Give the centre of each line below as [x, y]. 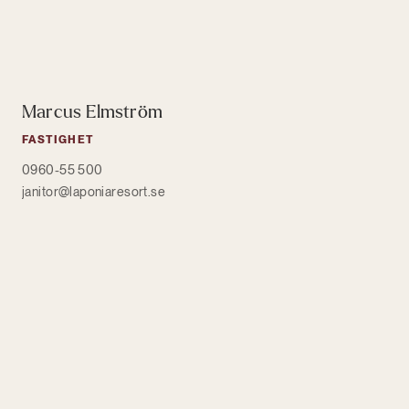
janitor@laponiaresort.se [94, 191]
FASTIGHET [58, 139]
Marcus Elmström [92, 111]
